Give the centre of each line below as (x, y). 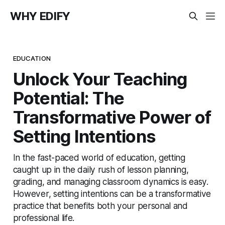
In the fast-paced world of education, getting (99, 157)
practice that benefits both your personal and (100, 205)
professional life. (44, 217)
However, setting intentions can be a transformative (112, 193)
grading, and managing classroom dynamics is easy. (110, 181)
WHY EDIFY (40, 16)
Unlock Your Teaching (100, 79)
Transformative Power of (112, 117)
